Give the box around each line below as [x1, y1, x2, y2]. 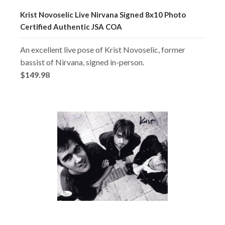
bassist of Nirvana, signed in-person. [20, 57, 144, 67]
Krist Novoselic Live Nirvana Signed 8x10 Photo [20, 10, 186, 19]
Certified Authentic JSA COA [20, 22, 122, 31]
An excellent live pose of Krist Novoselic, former [20, 44, 185, 54]
